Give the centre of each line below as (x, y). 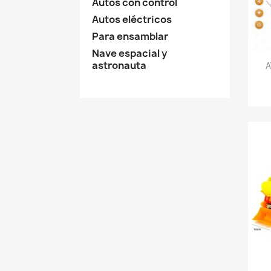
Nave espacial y (129, 53)
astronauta (119, 65)
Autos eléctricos (132, 19)
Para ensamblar (130, 36)
